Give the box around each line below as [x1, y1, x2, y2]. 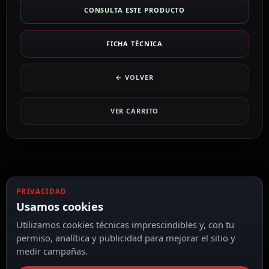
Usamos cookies [16, 199, 103, 214]
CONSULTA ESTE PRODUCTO [83, 5, 186, 15]
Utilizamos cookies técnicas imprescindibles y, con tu [16, 219, 234, 231]
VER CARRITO [110, 106, 159, 116]
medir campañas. [16, 245, 88, 257]
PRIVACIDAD [16, 187, 67, 196]
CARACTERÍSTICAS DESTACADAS [6, 231, 156, 242]
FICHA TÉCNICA [106, 39, 163, 49]
